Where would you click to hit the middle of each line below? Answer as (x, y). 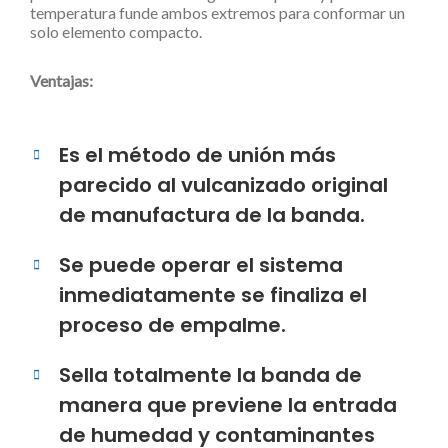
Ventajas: (61, 80)
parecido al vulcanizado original (223, 185)
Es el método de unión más (197, 155)
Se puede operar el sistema (201, 265)
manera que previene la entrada (228, 405)
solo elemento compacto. (116, 31)
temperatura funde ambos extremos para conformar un (217, 12)
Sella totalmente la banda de (210, 375)
